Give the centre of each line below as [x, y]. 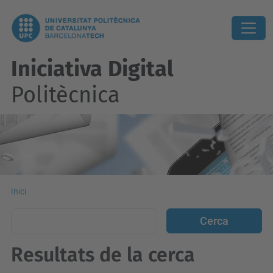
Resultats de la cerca [103, 255]
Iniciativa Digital [92, 69]
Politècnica [66, 95]
